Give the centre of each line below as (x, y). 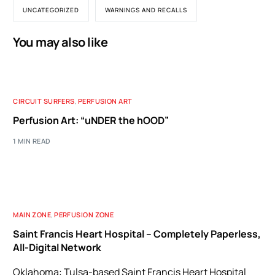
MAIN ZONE (32, 214)
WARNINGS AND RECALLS (146, 10)
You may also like (60, 42)
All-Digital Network (57, 247)
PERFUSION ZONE (84, 214)
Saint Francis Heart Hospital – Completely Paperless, (137, 234)
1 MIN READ (32, 141)
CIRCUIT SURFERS (44, 101)
